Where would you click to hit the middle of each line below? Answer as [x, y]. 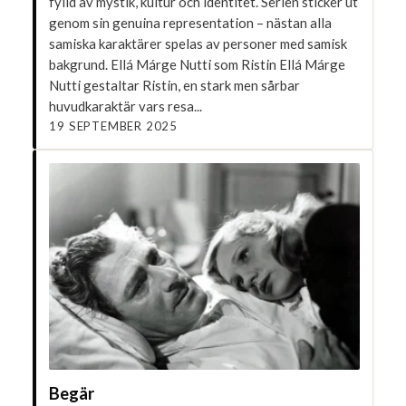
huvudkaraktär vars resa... [126, 106]
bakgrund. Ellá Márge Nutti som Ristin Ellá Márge [198, 64]
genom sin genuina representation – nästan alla [191, 22]
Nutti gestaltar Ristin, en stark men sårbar [175, 85]
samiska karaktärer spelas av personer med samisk [198, 43]
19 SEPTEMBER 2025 [114, 126]
